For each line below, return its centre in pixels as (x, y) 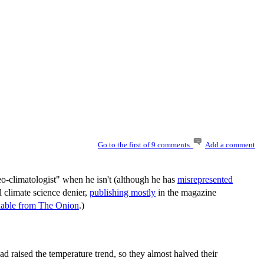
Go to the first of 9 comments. (146, 145)
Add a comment (230, 145)
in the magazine (186, 192)
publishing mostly (123, 192)
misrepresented (205, 179)
